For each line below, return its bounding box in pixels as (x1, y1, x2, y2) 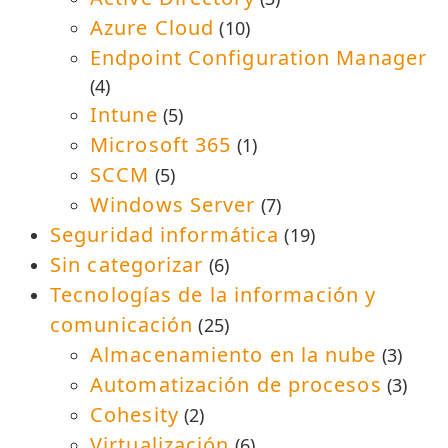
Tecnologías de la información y (50, 280, 377, 308)
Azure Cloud (90, 13, 215, 41)
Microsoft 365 (90, 130, 232, 158)
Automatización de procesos (90, 370, 382, 398)
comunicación (50, 310, 194, 338)
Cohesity (90, 400, 179, 428)
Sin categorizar (50, 250, 204, 278)
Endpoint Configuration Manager (90, 43, 427, 71)
